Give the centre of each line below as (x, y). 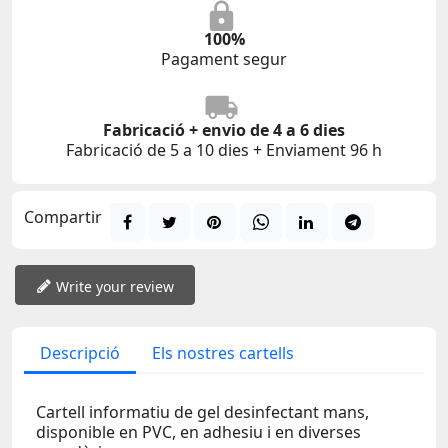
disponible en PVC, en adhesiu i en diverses (198, 431)
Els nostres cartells (223, 352)
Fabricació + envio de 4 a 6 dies (224, 130)
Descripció (80, 352)
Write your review (115, 286)
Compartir (63, 216)
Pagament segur (224, 59)
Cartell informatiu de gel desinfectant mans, (202, 411)
